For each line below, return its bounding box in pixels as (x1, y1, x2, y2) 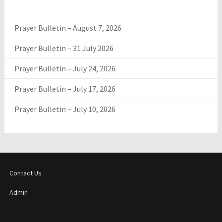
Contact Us (9, 168, 42, 178)
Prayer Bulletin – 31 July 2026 (14, 43, 113, 54)
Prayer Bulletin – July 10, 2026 (14, 104, 115, 114)
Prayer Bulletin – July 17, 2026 (14, 84, 115, 94)
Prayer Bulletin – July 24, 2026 (14, 63, 115, 74)
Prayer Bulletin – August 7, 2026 (14, 23, 121, 33)
